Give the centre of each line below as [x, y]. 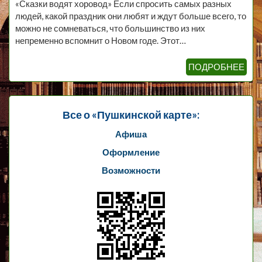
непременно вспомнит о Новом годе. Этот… [101, 40]
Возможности [131, 170]
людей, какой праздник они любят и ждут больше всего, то [131, 16]
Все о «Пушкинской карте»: [131, 114]
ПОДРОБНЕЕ [216, 67]
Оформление [131, 152]
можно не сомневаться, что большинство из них [110, 28]
